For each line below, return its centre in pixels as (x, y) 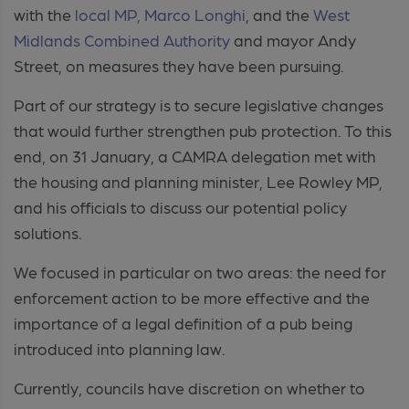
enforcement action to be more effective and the (192, 297)
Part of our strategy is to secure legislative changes (199, 104)
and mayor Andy (293, 39)
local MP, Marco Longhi (160, 14)
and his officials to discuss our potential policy (180, 206)
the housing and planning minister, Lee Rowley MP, (198, 181)
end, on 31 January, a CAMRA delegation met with (195, 155)
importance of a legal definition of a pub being (183, 322)
